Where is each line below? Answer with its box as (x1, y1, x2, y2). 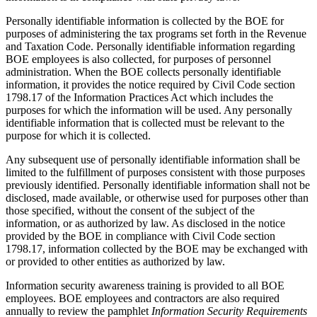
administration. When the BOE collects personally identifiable (6, 65, 281, 78)
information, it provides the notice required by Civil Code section (6, 78, 295, 91)
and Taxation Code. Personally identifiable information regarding (6, 40, 295, 52)
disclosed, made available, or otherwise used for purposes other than (6, 191, 309, 204)
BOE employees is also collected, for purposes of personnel (6, 52, 271, 65)
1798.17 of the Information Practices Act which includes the (6, 91, 273, 103)
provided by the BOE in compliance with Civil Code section (6, 229, 275, 242)
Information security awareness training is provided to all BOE (6, 279, 284, 292)
